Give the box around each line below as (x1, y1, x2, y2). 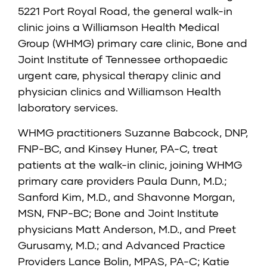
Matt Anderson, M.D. (76, 222, 179, 236)
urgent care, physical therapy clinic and (18, 69, 221, 82)
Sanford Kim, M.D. (18, 190, 108, 204)
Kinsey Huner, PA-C (88, 142, 187, 156)
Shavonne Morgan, (137, 190, 235, 204)
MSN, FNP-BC (18, 206, 89, 220)
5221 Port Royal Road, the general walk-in (18, 4, 232, 18)
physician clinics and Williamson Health (18, 85, 221, 98)
